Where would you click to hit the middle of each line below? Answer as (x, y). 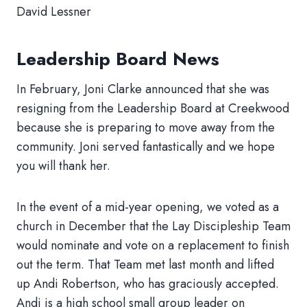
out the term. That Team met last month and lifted (145, 265)
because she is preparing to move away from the (146, 127)
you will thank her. (63, 166)
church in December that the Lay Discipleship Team (153, 226)
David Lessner (54, 12)
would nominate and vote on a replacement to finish (153, 245)
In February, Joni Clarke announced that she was (143, 89)
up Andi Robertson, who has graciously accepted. (148, 284)
